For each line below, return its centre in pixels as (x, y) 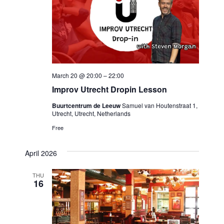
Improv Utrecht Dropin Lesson (109, 89)
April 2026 (41, 153)
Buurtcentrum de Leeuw (87, 105)
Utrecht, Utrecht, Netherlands (91, 113)
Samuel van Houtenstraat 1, (159, 105)
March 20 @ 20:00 (77, 75)
